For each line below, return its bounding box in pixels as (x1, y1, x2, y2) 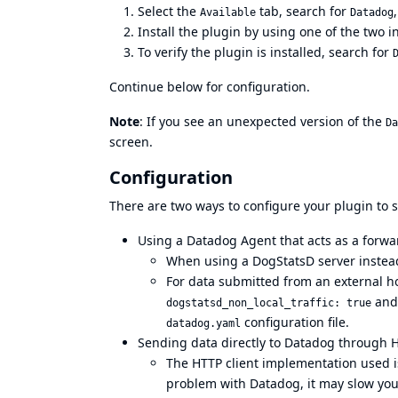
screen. (109, 133, 153, 151)
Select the (138, 3, 200, 20)
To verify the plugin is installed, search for (138, 44, 393, 61)
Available (200, 6, 256, 20)
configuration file (244, 314, 346, 331)
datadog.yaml (166, 317, 241, 330)
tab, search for (256, 3, 350, 20)
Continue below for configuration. (109, 78, 310, 96)
